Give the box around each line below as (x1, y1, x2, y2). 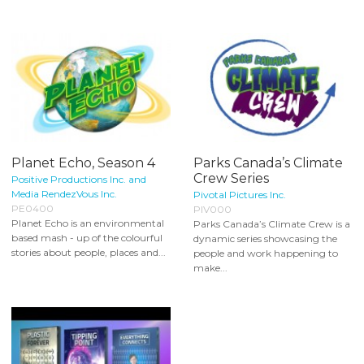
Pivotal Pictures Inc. (193, 188, 286, 201)
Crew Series (193, 171, 269, 187)
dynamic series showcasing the (193, 232, 337, 245)
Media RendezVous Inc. (11, 188, 117, 201)
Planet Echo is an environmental (11, 217, 164, 230)
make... (193, 262, 227, 275)
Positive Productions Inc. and (11, 173, 146, 186)
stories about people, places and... (11, 246, 166, 259)
